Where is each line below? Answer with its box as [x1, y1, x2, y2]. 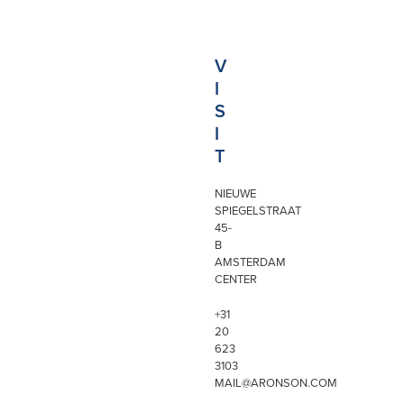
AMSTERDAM [215, 253, 287, 270]
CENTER [215, 271, 258, 287]
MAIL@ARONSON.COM [215, 374, 338, 390]
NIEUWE [215, 185, 257, 201]
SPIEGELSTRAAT [215, 202, 302, 218]
